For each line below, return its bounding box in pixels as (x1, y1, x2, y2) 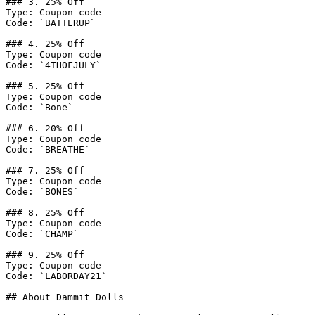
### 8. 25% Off (6, 207, 84, 218)
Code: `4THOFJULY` (6, 60, 101, 70)
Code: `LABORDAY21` (6, 271, 107, 281)
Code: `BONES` (6, 186, 79, 197)
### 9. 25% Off (6, 250, 84, 260)
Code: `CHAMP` (6, 229, 79, 239)
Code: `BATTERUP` (6, 18, 96, 28)
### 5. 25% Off (6, 81, 84, 91)
